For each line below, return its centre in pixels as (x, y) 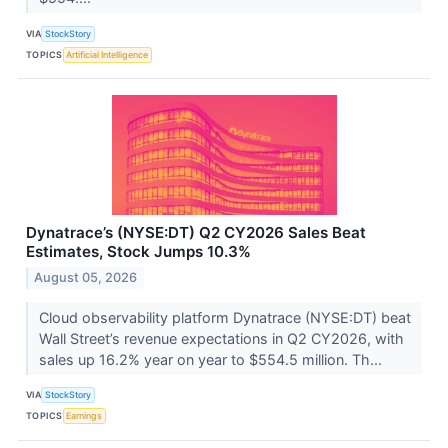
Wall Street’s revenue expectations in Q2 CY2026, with (221, 338)
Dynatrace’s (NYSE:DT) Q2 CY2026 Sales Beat (196, 233)
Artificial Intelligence (107, 54)
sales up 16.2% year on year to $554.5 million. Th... (212, 359)
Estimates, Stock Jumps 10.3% (138, 252)
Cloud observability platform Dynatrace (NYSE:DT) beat (224, 317)
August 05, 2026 (86, 277)
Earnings (84, 416)
